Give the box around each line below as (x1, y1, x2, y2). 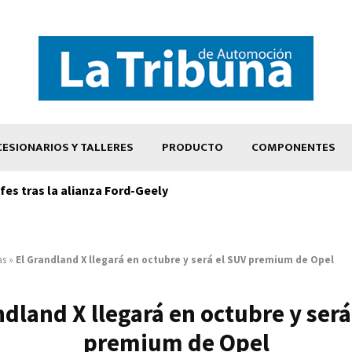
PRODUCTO (162, 137, 223, 157)
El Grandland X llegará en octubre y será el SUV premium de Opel (16, 252, 334, 266)
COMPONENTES (251, 137, 335, 157)
